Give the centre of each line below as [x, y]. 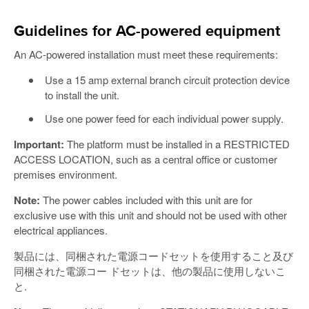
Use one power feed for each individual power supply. [164, 119]
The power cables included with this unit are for [146, 200]
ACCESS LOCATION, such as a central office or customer [146, 159]
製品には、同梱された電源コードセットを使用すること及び [153, 256]
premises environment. [66, 175]
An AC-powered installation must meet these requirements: [146, 54]
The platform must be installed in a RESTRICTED [177, 144]
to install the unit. [82, 95]
